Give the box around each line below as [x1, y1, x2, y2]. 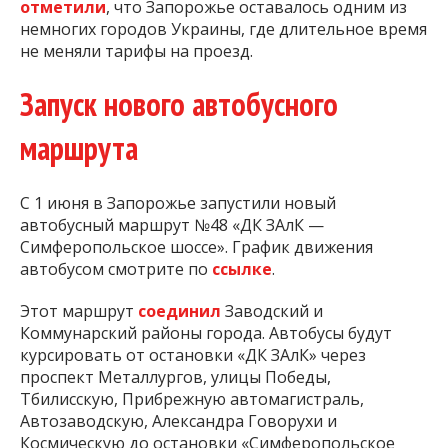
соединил [138, 299, 225, 322]
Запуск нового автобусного [20, 83, 338, 126]
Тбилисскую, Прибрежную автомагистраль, [20, 387, 364, 410]
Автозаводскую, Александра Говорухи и [20, 409, 337, 432]
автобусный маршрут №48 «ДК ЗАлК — [20, 213, 324, 236]
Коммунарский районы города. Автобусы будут [20, 321, 392, 344]
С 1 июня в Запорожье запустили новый [20, 191, 336, 214]
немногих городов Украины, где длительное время [20, 18, 427, 41]
